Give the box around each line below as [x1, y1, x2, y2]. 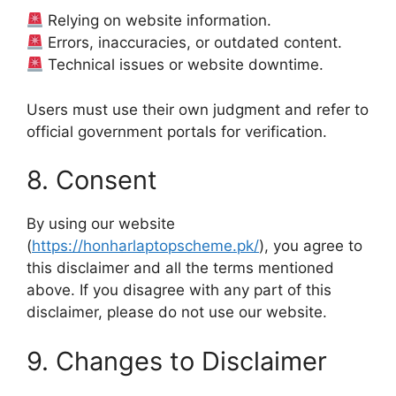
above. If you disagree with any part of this [27, 281, 331, 299]
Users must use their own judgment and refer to [27, 100, 369, 118]
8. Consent [27, 164, 157, 195]
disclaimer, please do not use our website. [27, 303, 327, 321]
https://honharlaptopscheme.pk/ [32, 237, 259, 255]
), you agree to [259, 237, 362, 255]
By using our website [27, 215, 175, 232]
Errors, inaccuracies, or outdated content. [43, 34, 343, 51]
